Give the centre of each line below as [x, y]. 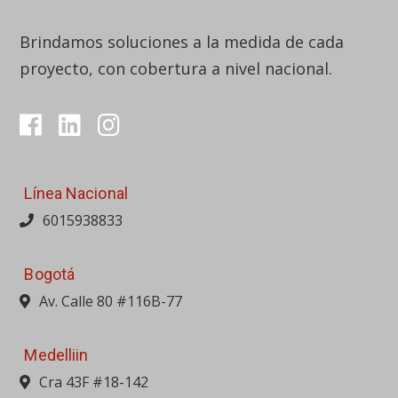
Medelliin [56, 354]
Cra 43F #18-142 [94, 382]
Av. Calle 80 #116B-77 [111, 301]
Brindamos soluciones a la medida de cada [182, 41]
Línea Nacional [76, 193]
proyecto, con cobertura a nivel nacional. [176, 68]
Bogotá [50, 274]
